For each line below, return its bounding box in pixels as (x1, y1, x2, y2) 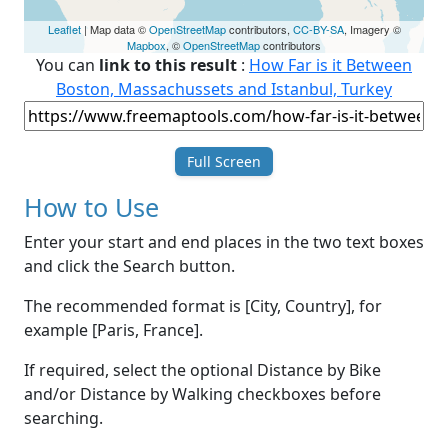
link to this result (99, 54, 237, 77)
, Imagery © (343, 21, 401, 38)
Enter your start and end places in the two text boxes (24, 231, 424, 254)
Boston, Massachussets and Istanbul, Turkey (56, 78, 392, 101)
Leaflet (47, 21, 81, 38)
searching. (24, 407, 103, 430)
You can (36, 54, 99, 77)
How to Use (24, 190, 159, 225)
